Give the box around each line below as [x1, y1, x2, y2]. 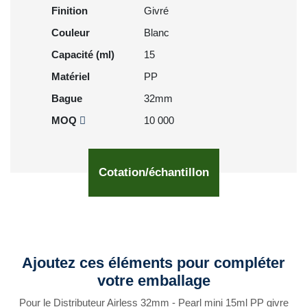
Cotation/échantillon [98, 166, 209, 179]
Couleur [51, 27, 90, 38]
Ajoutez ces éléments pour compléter [22, 254, 285, 271]
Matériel [51, 71, 90, 82]
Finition [51, 5, 88, 16]
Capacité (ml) [51, 49, 114, 60]
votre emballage [97, 272, 210, 289]
